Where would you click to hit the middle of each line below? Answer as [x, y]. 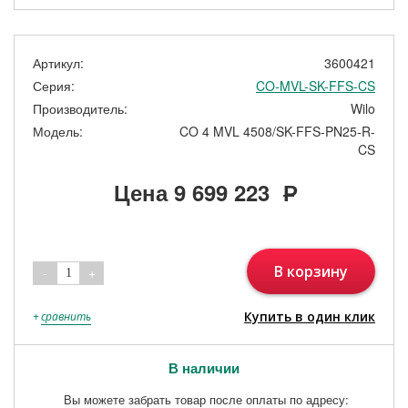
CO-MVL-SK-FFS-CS [316, 85]
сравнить [66, 317]
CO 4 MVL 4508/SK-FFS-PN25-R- [277, 131]
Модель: [58, 131]
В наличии [204, 367]
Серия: [54, 85]
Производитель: [80, 108]
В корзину [311, 271]
